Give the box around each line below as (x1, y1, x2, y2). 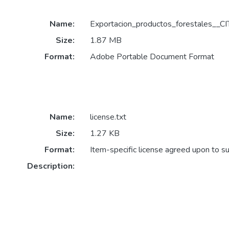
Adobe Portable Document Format (89, 51, 214, 63)
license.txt (89, 111, 126, 123)
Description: (27, 161, 75, 172)
